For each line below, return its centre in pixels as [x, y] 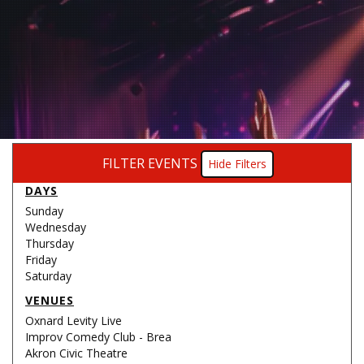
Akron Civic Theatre [76, 353]
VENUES [50, 300]
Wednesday [56, 227]
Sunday [44, 211]
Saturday [48, 276]
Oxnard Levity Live [74, 321]
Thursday [50, 243]
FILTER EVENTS [150, 163]
